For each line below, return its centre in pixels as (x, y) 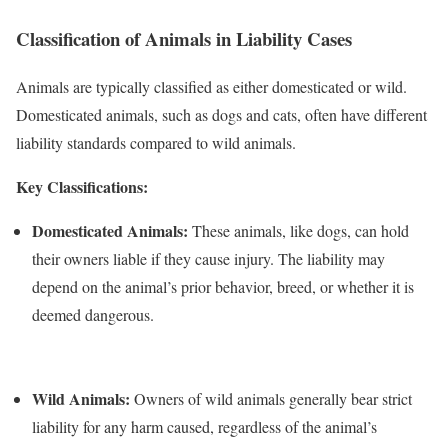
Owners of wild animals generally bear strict (271, 399)
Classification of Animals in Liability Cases (184, 38)
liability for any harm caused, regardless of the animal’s (204, 427)
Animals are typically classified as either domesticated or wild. (211, 87)
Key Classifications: (82, 187)
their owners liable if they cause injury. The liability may (208, 259)
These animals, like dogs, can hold (298, 231)
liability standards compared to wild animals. (156, 143)
